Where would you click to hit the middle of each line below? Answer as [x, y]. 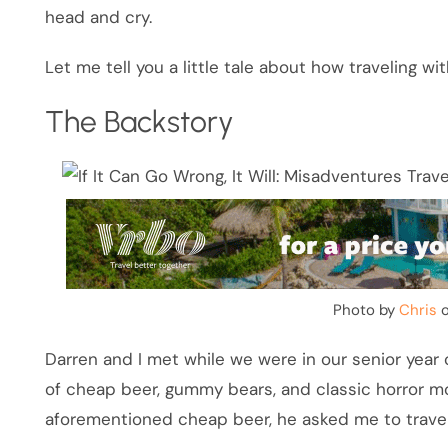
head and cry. [99, 17]
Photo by [365, 310]
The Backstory [140, 122]
